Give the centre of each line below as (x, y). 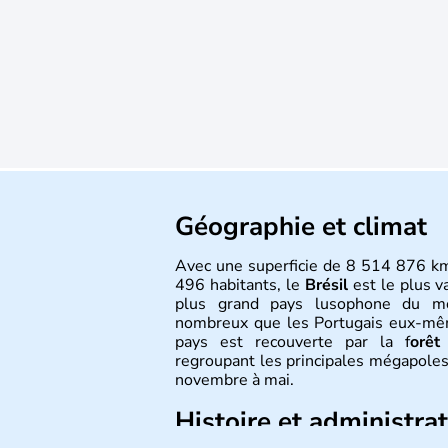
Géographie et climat (301, 226)
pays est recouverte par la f (292, 342)
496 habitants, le (240, 285)
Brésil (326, 285)
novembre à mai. (234, 380)
